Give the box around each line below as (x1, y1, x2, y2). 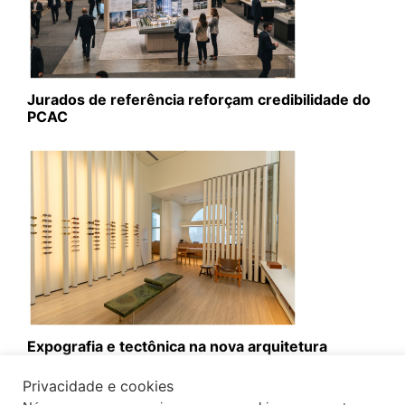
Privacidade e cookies (23, 377, 174, 395)
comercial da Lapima (27, 353, 172, 372)
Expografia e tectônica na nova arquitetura (27, 336, 327, 355)
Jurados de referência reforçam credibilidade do (27, 89, 371, 108)
